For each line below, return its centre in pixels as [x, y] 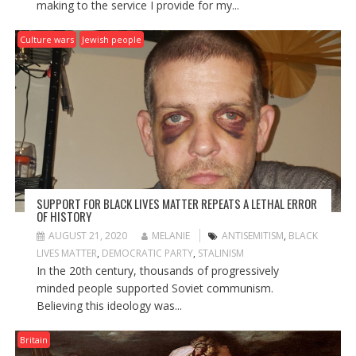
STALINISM [221, 253]
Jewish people [111, 39]
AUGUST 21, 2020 [87, 235]
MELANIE [170, 235]
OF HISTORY [64, 216]
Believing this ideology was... [109, 305]
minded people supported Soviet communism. [155, 288]
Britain [33, 339]
